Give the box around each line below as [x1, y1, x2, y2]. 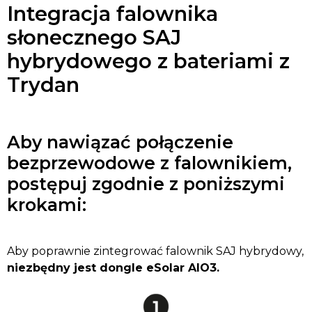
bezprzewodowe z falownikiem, [7, 152, 292, 173]
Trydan [7, 72, 79, 97]
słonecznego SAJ [7, 24, 181, 49]
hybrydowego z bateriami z [7, 48, 290, 73]
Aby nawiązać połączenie [7, 131, 233, 153]
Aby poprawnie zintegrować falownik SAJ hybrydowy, [7, 244, 304, 258]
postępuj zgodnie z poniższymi [7, 173, 285, 194]
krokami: [7, 194, 86, 215]
